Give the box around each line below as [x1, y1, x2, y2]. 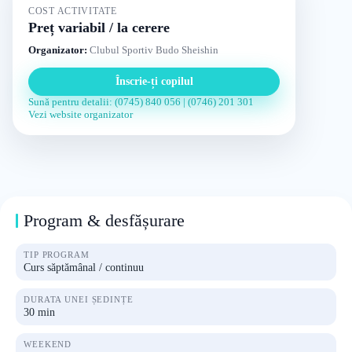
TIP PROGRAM [24, 250, 90, 259]
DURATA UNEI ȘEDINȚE [24, 295, 134, 304]
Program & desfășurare [24, 211, 185, 230]
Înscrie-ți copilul [115, 75, 193, 87]
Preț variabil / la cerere [28, 20, 170, 35]
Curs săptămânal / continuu [24, 262, 144, 273]
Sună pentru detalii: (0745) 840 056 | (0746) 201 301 [28, 96, 254, 108]
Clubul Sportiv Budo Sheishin [87, 44, 218, 56]
